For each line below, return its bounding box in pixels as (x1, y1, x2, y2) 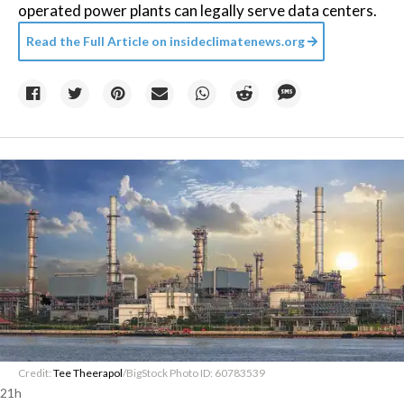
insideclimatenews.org (167, 33, 305, 49)
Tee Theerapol (53, 366, 123, 380)
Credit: (18, 366, 53, 380)
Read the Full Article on (26, 33, 167, 49)
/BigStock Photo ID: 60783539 (123, 366, 265, 380)
